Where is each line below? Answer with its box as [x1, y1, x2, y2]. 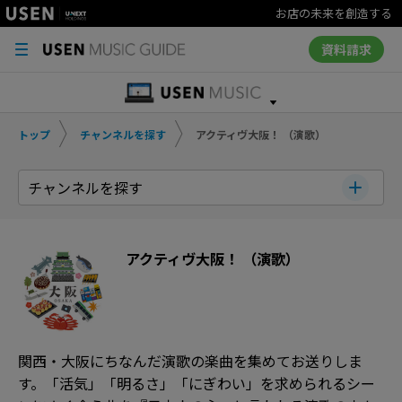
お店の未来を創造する [275, 4, 392, 22]
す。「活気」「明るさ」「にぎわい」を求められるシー [18, 372, 375, 394]
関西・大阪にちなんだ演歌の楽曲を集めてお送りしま [18, 350, 363, 371]
